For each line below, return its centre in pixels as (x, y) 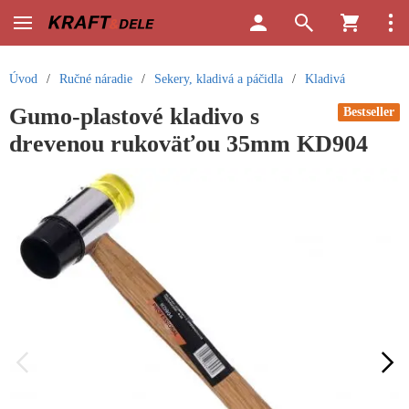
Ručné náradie (96, 79)
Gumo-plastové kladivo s (134, 116)
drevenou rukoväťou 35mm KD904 (189, 144)
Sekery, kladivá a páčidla (219, 79)
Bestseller (369, 112)
